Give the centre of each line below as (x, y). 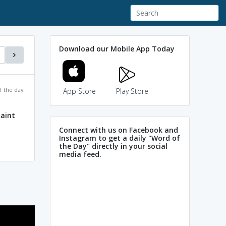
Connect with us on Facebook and (119, 130)
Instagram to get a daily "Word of (120, 138)
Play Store (132, 91)
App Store (79, 91)
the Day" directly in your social (113, 146)
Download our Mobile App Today (117, 48)
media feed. (80, 154)
